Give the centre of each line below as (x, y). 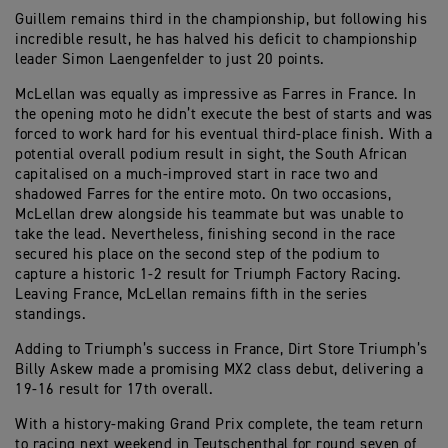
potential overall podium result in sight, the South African (211, 154)
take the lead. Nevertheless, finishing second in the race (205, 234)
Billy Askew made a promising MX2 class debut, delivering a (219, 369)
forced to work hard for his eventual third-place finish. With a (224, 134)
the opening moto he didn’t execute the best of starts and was (224, 114)
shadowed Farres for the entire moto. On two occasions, (203, 194)
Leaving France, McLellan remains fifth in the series (191, 294)
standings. (50, 314)
